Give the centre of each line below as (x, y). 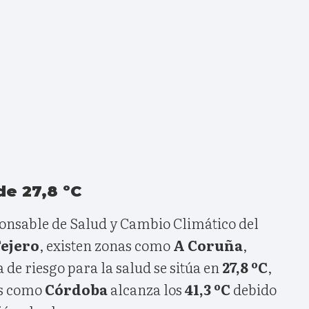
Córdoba (76, 289)
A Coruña (208, 245)
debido (253, 289)
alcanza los (146, 289)
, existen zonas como (106, 245)
